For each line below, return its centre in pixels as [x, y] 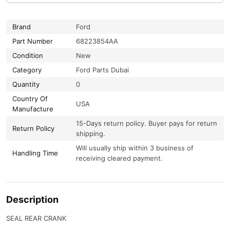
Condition [28, 55]
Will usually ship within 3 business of [135, 148]
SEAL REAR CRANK [36, 218]
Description [32, 199]
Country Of [30, 98]
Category [27, 70]
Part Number [33, 41]
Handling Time [35, 153]
